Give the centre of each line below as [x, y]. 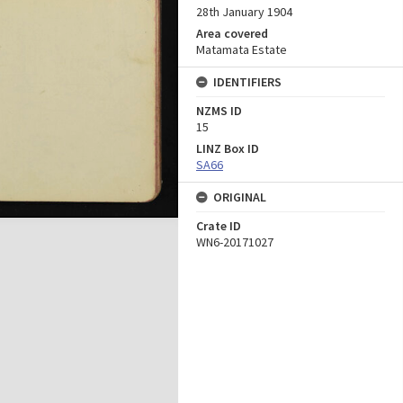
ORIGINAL [240, 197]
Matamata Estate [242, 49]
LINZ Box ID [228, 148]
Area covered [232, 33]
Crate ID [219, 226]
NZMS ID [219, 111]
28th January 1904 [244, 12]
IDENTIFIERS [247, 82]
